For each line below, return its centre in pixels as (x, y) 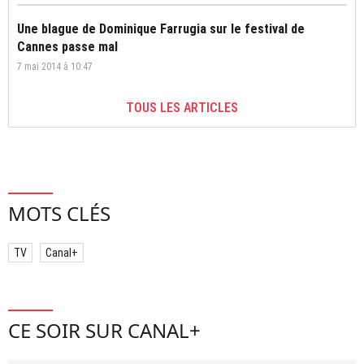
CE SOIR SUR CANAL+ (104, 331)
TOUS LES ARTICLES (182, 108)
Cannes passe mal (67, 47)
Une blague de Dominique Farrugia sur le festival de (161, 29)
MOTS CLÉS (59, 214)
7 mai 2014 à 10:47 (55, 67)
